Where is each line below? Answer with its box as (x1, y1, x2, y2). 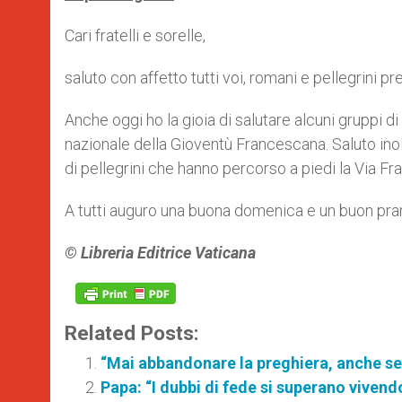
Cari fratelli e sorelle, (65, 25, 205, 45)
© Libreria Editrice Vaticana (65, 242, 256, 262)
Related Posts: (65, 320, 199, 345)
